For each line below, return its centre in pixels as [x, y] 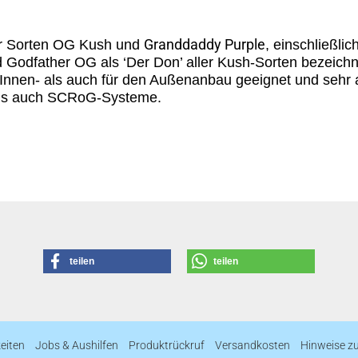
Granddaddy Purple [205, 44]
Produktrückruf [167, 345]
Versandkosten [253, 345]
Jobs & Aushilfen [77, 345]
